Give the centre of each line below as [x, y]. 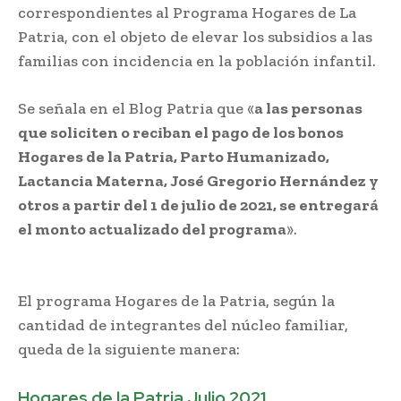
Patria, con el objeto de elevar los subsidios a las [195, 36]
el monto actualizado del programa [152, 229]
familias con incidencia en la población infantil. [197, 60]
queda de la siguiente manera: [129, 349]
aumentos [337, 229]
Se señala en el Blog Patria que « [136, 108]
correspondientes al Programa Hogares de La [187, 12]
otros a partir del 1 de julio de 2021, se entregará [198, 205]
